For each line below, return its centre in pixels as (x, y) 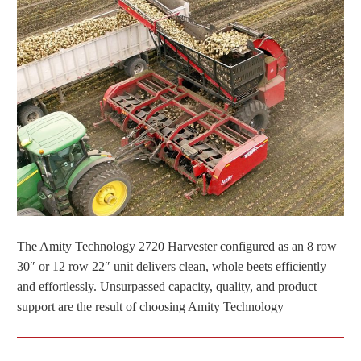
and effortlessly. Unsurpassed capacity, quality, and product (167, 287)
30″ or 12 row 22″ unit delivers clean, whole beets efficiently (172, 267)
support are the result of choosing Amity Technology (150, 307)
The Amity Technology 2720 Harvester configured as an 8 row (177, 247)
